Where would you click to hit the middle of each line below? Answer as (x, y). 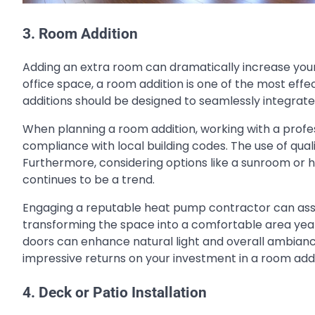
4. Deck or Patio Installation (115, 293)
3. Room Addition (80, 33)
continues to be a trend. (89, 180)
